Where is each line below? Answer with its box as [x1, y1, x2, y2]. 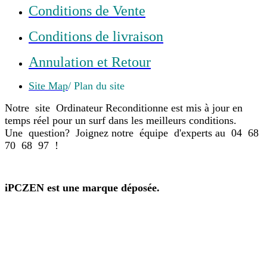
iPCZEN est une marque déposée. [5, 182, 160, 194]
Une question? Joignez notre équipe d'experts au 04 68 [5, 127, 262, 139]
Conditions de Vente [29, 3, 145, 19]
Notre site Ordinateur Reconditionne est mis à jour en [5, 102, 243, 114]
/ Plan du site [68, 80, 125, 92]
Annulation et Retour [29, 54, 151, 70]
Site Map [29, 80, 68, 92]
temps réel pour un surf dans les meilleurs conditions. [5, 114, 240, 127]
